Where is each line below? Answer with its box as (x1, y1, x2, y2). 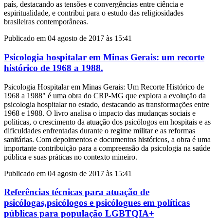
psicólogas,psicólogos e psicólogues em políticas (4, 198, 190, 208)
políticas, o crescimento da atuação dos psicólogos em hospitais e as (4, 117, 211, 126)
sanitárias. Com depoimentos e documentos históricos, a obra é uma (4, 135, 211, 144)
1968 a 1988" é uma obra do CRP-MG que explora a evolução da (4, 91, 206, 100)
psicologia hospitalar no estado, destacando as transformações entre (4, 100, 209, 109)
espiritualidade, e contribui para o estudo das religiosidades (4, 9, 183, 18)
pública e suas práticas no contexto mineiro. (4, 152, 137, 161)
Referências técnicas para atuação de (4, 187, 149, 198)
